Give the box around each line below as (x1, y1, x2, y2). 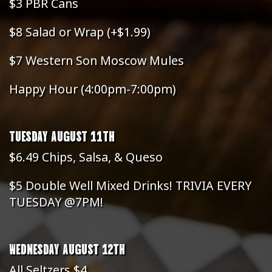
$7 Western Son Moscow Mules (9, 52, 184, 69)
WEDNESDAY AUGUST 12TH (9, 239, 125, 257)
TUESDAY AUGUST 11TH (9, 126, 115, 144)
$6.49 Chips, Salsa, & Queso (9, 149, 163, 165)
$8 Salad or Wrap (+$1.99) (9, 24, 151, 40)
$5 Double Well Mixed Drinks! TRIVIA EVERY (9, 177, 251, 194)
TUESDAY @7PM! (9, 194, 103, 210)
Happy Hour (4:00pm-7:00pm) (9, 81, 176, 97)
